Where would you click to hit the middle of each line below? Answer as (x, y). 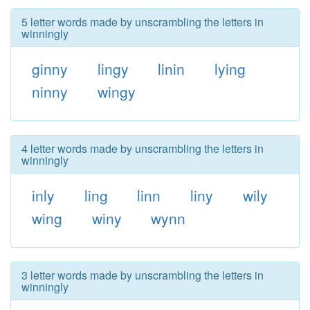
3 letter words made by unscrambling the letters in (143, 275)
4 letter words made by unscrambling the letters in (143, 148)
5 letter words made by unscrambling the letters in (143, 22)
